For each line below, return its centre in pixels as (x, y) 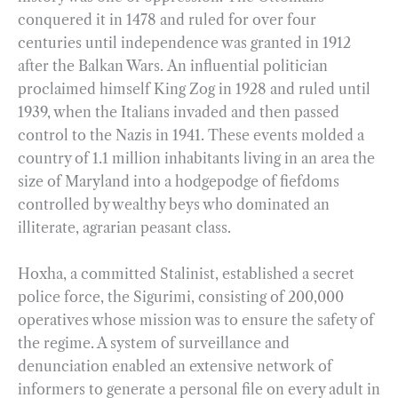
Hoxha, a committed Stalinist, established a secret (186, 273)
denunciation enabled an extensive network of (175, 366)
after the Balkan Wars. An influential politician (173, 66)
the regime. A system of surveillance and (154, 342)
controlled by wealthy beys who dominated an (174, 205)
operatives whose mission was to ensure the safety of (196, 319)
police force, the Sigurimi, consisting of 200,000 (181, 296)
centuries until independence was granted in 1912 (184, 43)
